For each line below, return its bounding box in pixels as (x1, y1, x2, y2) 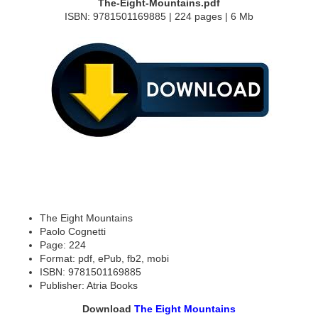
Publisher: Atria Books (40, 280, 138, 292)
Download (82, 303, 134, 315)
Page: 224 (40, 239, 86, 251)
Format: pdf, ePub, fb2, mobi (40, 253, 169, 265)
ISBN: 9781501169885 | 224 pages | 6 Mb (65, 11, 253, 23)
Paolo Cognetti (40, 226, 106, 238)
